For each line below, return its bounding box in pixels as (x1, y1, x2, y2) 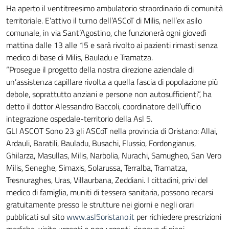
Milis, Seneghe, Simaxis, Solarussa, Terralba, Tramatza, (6, 162, 187, 174)
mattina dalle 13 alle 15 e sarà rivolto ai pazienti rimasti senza (6, 39, 218, 52)
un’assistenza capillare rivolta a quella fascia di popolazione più (6, 76, 218, 88)
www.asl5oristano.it (66, 211, 134, 223)
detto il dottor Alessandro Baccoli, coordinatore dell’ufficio (6, 100, 201, 113)
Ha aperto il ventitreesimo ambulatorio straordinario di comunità (6, 2, 223, 15)
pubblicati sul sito (6, 211, 66, 223)
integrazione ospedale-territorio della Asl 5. (6, 112, 152, 125)
